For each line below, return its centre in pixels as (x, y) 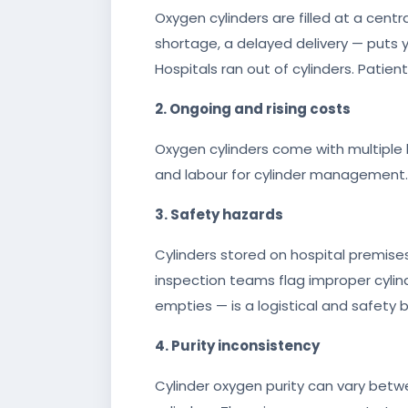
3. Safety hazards (219, 214)
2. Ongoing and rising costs (253, 109)
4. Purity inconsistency (237, 346)
